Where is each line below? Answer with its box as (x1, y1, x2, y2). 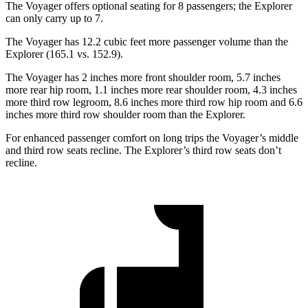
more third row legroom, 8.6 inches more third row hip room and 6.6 (5, 96, 302, 108)
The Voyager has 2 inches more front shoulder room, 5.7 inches (5, 71, 280, 83)
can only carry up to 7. (5, 12, 103, 24)
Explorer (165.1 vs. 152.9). (5, 47, 123, 60)
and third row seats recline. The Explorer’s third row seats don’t (5, 144, 281, 156)
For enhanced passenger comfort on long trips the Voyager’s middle (5, 131, 298, 144)
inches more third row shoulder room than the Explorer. (5, 108, 245, 120)
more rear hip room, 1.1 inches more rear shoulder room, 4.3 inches (5, 83, 297, 96)
